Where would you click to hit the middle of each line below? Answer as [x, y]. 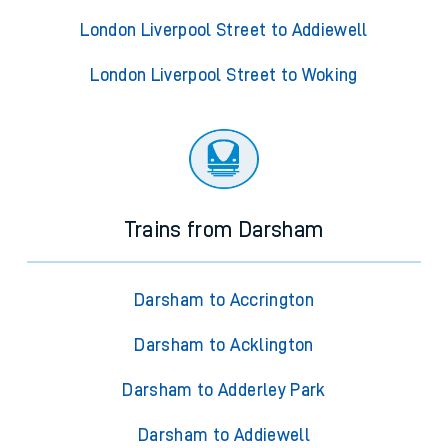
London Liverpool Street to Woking [224, 75]
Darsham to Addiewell [224, 435]
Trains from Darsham [224, 230]
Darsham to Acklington [224, 345]
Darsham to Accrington [224, 300]
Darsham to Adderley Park [224, 390]
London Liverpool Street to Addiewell [224, 30]
